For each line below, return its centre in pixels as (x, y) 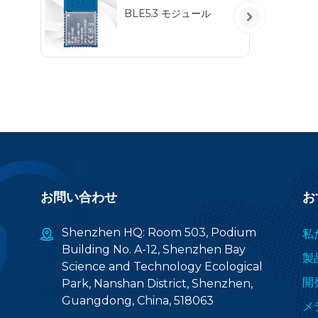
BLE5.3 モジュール (167, 13)
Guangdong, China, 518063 (138, 300)
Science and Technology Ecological (162, 266)
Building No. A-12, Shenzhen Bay (154, 249)
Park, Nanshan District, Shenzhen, (157, 283)
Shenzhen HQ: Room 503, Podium (159, 232)
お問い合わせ (79, 197)
